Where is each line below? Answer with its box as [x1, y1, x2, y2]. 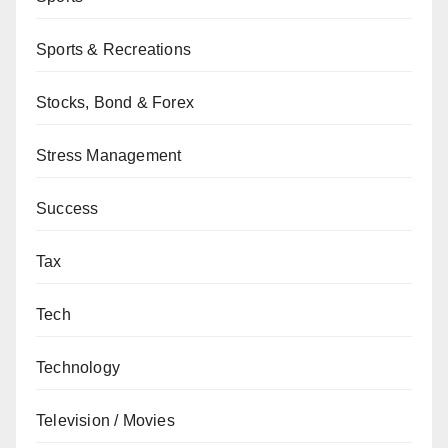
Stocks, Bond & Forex [36, 94, 194, 111]
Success [36, 200, 99, 217]
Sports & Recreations [36, 41, 191, 58]
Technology [36, 359, 120, 376]
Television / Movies [36, 412, 175, 429]
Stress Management [36, 147, 182, 164]
